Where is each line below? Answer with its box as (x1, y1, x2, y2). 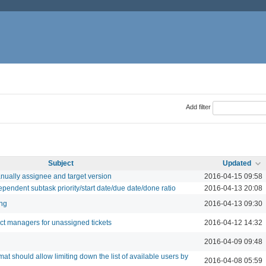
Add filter (185, 103, 211, 111)
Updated (223, 159, 251, 167)
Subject (47, 159, 74, 167)
